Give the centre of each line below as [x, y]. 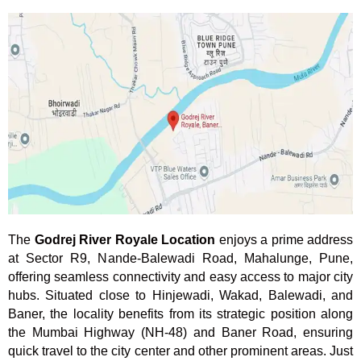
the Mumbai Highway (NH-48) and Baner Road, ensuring [180, 333]
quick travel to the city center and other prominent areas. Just [180, 351]
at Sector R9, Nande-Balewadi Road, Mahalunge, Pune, [180, 259]
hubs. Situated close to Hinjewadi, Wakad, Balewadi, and [180, 296]
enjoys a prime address [284, 240]
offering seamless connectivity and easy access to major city [180, 277]
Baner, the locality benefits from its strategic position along [180, 314]
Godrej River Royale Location [124, 240]
